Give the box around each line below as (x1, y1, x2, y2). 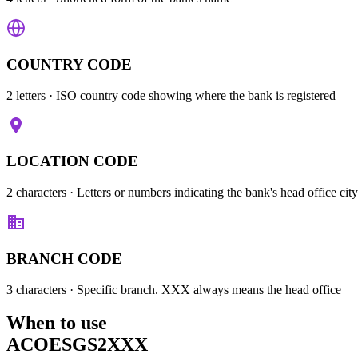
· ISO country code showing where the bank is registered (46, 88, 336, 102)
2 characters (6, 185, 66, 200)
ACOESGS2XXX (6, 334, 148, 356)
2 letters (6, 88, 46, 102)
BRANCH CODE (6, 249, 122, 267)
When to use (6, 312, 107, 334)
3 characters (6, 282, 66, 296)
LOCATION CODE (6, 153, 138, 170)
